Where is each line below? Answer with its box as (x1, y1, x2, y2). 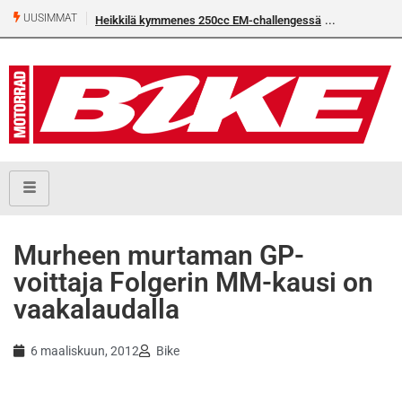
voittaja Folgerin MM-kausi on (13, 267, 373, 299)
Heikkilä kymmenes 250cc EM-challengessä (95, 13, 321, 27)
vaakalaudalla (13, 293, 179, 326)
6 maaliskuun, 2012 (31, 344, 139, 359)
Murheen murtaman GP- (13, 240, 304, 272)
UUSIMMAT (21, 12, 77, 25)
